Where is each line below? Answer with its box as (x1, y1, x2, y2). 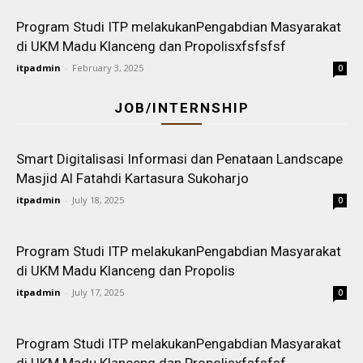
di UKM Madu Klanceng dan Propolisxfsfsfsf (16, 38, 286, 54)
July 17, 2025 (72, 286, 124, 298)
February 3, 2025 (72, 62, 143, 74)
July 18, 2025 (72, 194, 124, 206)
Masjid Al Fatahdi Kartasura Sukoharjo (16, 170, 249, 186)
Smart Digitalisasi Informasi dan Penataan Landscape (16, 151, 343, 167)
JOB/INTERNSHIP (113, 100, 250, 116)
